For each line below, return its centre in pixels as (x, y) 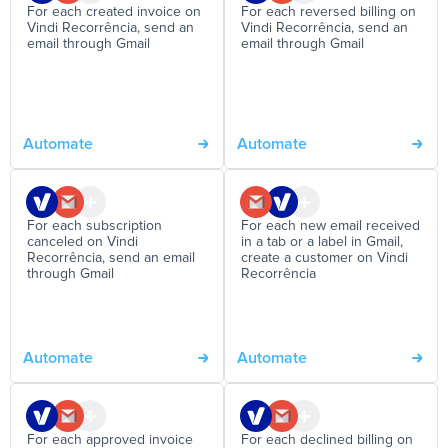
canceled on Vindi (82, 242)
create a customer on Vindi (324, 258)
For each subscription (94, 226)
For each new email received (330, 226)
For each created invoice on (114, 12)
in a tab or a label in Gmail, (322, 242)
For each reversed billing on (328, 12)
